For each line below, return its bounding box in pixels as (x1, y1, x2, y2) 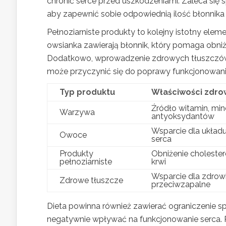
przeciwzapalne (151, 179, 210, 189)
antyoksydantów (151, 111, 214, 121)
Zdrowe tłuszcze (60, 175, 123, 185)
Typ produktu (60, 87, 115, 97)
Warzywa (60, 107, 95, 117)
